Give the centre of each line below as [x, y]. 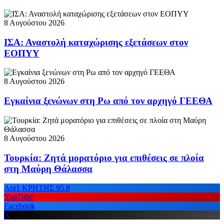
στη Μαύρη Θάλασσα [48, 168]
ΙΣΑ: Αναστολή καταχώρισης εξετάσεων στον [96, 42]
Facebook [19, 206]
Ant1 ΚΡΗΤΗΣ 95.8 [37, 188]
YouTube [18, 197]
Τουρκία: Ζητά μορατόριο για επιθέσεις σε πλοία [104, 157]
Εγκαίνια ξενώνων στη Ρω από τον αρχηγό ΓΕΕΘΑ [108, 101]
